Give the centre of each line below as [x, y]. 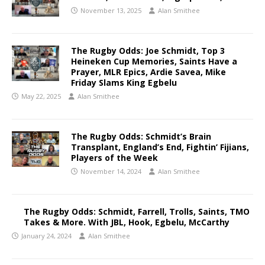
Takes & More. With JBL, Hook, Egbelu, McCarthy [127, 222]
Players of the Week [114, 158]
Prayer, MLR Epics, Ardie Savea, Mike [148, 72]
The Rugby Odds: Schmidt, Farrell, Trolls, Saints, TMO [137, 212]
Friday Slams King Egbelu [124, 83]
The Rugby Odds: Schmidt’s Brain [141, 137]
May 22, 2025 [41, 96]
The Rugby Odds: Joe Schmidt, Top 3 [148, 51]
